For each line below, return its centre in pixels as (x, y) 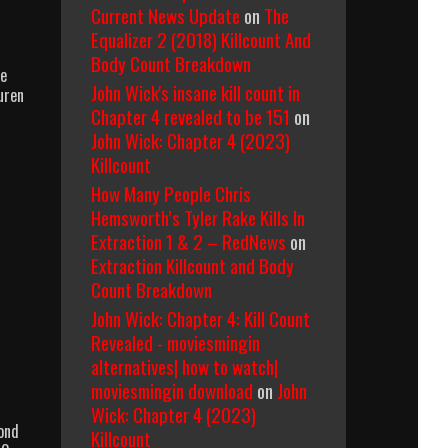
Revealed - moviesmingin (175, 342)
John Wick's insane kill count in (195, 92)
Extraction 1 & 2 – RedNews (188, 241)
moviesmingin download (172, 390)
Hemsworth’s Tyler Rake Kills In (198, 217)
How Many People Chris (171, 193)
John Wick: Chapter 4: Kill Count (200, 318)
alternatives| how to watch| (184, 366)
